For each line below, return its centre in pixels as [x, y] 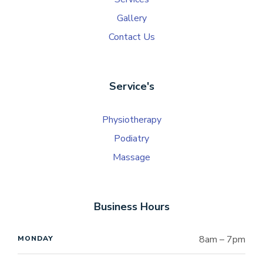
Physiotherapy [131, 120]
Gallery [131, 18]
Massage [131, 158]
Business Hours [131, 207]
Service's [131, 87]
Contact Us [131, 37]
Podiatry [131, 139]
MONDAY [36, 239]
